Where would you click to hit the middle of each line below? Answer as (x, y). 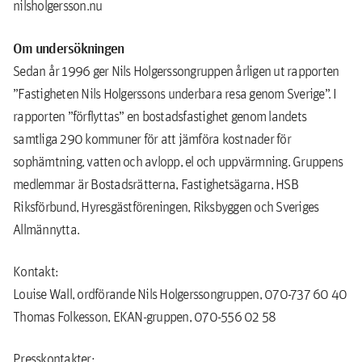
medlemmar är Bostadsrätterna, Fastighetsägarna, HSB (156, 184)
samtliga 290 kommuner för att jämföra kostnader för (152, 139)
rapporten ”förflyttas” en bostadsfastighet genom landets (160, 116)
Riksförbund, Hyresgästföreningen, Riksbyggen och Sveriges (166, 207)
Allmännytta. (46, 229)
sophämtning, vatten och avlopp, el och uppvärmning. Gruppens (178, 162)
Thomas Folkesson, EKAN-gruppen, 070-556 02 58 (145, 317)
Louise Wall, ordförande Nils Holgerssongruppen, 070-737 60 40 (180, 294)
